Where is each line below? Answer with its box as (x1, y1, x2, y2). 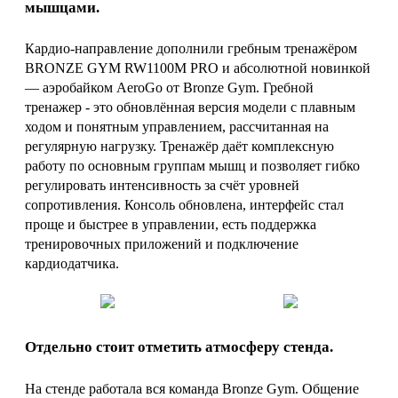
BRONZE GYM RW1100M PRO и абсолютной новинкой (25, 60, 370, 76)
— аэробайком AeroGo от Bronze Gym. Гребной (25, 80, 314, 96)
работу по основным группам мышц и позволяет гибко (25, 158, 360, 174)
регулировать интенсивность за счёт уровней (25, 178, 299, 194)
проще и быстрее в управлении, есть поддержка (25, 217, 316, 233)
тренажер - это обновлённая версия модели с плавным (25, 99, 355, 115)
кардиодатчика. (25, 256, 119, 272)
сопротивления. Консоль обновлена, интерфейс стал (25, 197, 344, 213)
